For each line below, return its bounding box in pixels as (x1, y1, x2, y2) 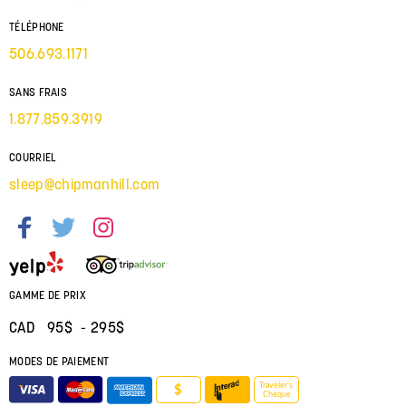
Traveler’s (259, 382, 293, 391)
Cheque (262, 391, 291, 400)
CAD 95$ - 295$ (9, 317, 125, 336)
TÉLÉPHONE (9, 19, 64, 34)
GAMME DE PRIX (9, 287, 86, 302)
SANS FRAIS (9, 84, 67, 99)
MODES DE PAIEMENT (9, 353, 110, 368)
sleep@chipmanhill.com (9, 174, 159, 193)
